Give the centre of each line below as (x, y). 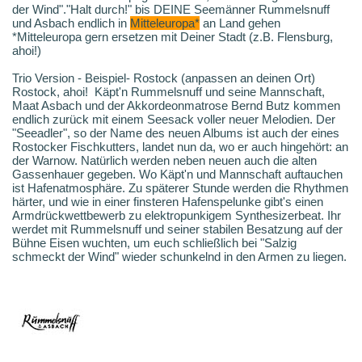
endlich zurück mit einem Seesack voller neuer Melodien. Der (174, 120)
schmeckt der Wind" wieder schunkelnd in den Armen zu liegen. (181, 257)
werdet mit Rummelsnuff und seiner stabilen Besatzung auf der (177, 229)
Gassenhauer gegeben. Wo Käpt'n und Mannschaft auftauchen (177, 175)
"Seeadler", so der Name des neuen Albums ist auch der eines (176, 133)
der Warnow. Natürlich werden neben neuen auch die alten (164, 161)
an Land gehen (240, 23)
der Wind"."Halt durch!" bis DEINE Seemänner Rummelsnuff (171, 10)
